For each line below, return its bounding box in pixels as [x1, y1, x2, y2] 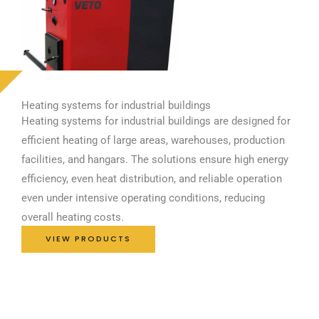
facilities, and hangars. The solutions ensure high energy [21, 152, 288, 166]
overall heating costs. [21, 210, 124, 224]
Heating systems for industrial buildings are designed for [21, 114, 291, 127]
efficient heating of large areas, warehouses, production [21, 133, 285, 147]
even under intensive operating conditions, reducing [21, 191, 265, 204]
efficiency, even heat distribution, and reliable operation [21, 172, 282, 185]
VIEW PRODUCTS [46, 234, 131, 245]
